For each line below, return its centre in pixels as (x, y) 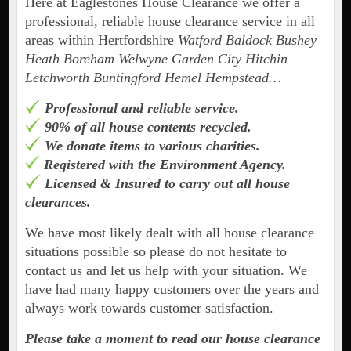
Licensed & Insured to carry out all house (165, 184)
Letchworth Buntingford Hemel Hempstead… (153, 78)
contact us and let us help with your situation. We (166, 271)
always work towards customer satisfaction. (149, 308)
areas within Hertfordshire (101, 40)
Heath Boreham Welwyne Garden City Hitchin (156, 59)
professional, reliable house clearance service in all (170, 22)
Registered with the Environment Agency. (163, 165)
